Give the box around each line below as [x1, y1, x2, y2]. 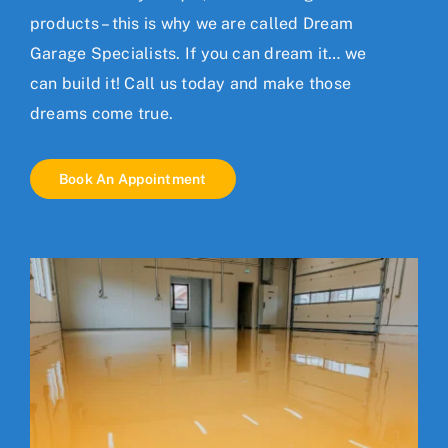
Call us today [124, 73, 226, 93]
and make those [225, 73, 352, 93]
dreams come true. [30, 103, 174, 123]
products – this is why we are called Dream [30, 13, 354, 33]
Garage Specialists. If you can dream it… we [30, 43, 367, 63]
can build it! [30, 73, 125, 93]
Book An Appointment [59, 170, 207, 187]
